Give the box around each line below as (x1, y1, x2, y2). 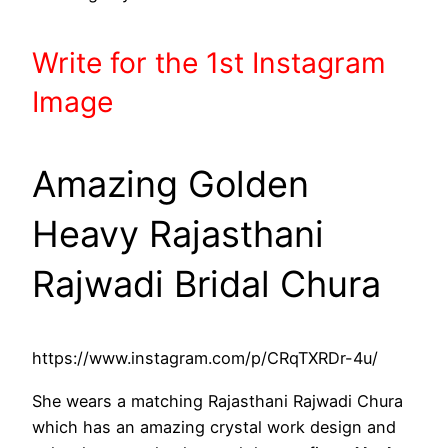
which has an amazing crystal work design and (32, 416, 396, 437)
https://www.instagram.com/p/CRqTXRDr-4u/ (32, 348, 378, 369)
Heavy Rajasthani (32, 212, 324, 257)
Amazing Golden (32, 162, 309, 207)
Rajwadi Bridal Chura (32, 262, 381, 307)
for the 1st (110, 45, 252, 80)
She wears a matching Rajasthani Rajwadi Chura (32, 390, 403, 411)
